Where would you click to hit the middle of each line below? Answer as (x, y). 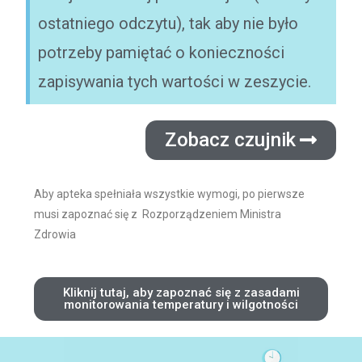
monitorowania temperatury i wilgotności (181, 305)
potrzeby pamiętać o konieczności (162, 53)
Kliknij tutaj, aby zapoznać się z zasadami (181, 293)
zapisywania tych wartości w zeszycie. (175, 82)
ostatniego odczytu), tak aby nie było (168, 23)
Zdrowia (57, 234)
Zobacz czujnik (230, 140)
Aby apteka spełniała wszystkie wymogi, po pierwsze (170, 194)
